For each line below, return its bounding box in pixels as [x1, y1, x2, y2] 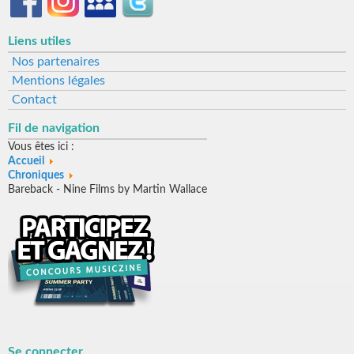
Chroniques [8, 169, 64, 181]
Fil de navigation [8, 121, 100, 134]
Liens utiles [8, 34, 71, 47]
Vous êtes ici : [8, 141, 81, 153]
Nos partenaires [12, 55, 100, 68]
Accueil [8, 155, 44, 167]
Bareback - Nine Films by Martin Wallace [8, 183, 207, 195]
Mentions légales [12, 73, 105, 87]
